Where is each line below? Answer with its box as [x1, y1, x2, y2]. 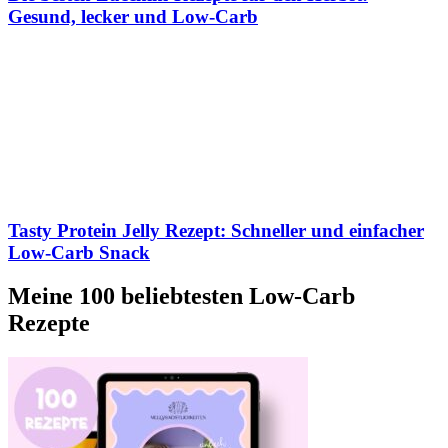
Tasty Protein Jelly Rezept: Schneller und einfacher [8, 219, 424, 241]
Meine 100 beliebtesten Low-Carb [8, 283, 355, 310]
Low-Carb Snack [8, 241, 150, 263]
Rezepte [8, 310, 90, 337]
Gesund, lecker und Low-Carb [8, 6, 258, 28]
